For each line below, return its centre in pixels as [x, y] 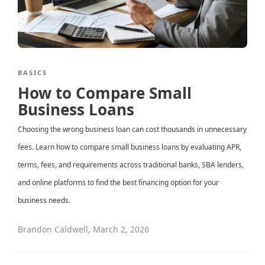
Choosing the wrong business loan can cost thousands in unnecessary [132, 130]
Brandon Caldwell [53, 230]
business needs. [44, 201]
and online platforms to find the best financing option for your [118, 183]
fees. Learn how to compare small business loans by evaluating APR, [130, 147]
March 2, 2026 [121, 230]
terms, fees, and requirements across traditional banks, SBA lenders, [131, 165]
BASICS [33, 73]
